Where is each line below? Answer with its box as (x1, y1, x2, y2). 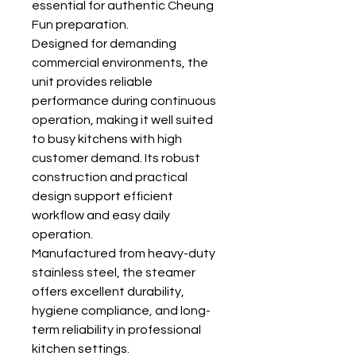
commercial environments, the (32, 56, 208, 69)
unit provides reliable (32, 75, 153, 88)
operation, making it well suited (32, 114, 213, 126)
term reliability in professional (32, 323, 201, 336)
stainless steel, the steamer (32, 266, 195, 279)
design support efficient (32, 190, 173, 203)
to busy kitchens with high (32, 133, 182, 145)
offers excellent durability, (32, 285, 184, 298)
